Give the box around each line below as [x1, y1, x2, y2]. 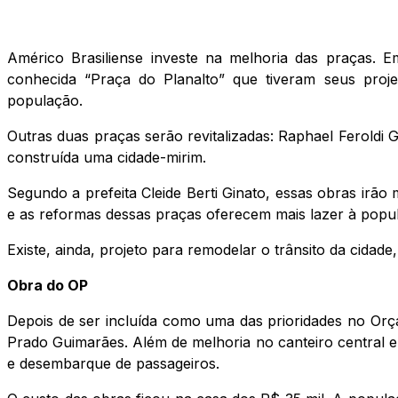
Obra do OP [7, 275, 88, 294]
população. [7, 91, 83, 109]
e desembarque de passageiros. [7, 354, 219, 372]
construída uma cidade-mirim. [7, 147, 206, 166]
